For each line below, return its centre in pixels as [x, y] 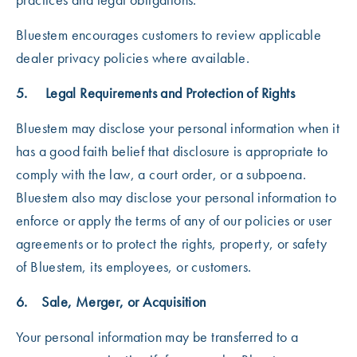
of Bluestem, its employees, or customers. [135, 267]
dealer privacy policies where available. [133, 58]
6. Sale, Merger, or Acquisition [111, 302]
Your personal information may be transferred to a [157, 337]
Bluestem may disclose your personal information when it [178, 128]
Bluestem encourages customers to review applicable [169, 35]
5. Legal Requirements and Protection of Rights [155, 93]
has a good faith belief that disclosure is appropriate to [172, 151]
